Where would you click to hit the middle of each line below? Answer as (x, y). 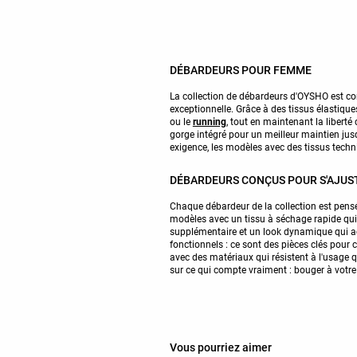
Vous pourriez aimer (220, 347)
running (209, 122)
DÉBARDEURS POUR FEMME (240, 70)
